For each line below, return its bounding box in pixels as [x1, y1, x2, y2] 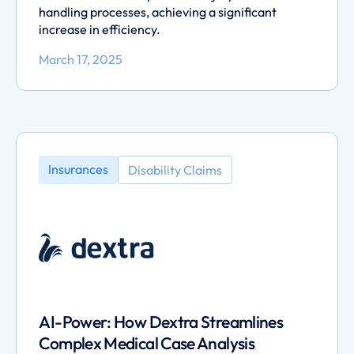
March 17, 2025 [39, 51, 123, 67]
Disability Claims [128, 161, 223, 178]
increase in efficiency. [39, 21, 161, 37]
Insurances [48, 160, 109, 177]
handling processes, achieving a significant [39, 3, 277, 20]
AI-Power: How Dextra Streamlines [39, 311, 284, 333]
